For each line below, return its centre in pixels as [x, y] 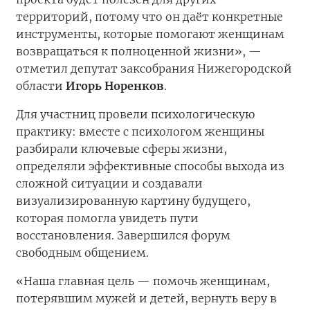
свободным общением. [82, 253]
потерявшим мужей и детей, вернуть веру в [146, 298]
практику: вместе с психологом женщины [140, 131]
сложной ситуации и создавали [109, 183]
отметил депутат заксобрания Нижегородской [154, 69]
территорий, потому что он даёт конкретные [149, 17]
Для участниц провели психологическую [135, 114]
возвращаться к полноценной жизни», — [139, 51]
